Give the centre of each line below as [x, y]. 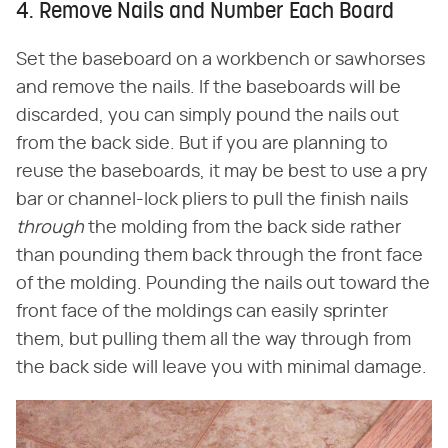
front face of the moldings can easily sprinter [202, 311]
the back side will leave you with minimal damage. [221, 367]
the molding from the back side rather [242, 227]
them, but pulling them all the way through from [213, 339]
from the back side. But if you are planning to [202, 143]
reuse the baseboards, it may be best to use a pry [222, 171]
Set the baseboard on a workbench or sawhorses [220, 59]
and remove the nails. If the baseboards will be [208, 87]
